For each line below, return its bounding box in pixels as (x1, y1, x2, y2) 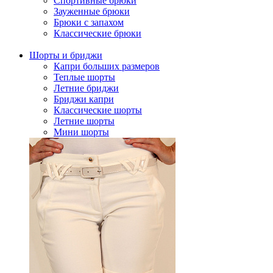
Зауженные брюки (54, 6, 130, 16)
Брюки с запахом (54, 17, 124, 27)
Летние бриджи (54, 83, 119, 93)
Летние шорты (54, 116, 115, 126)
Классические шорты (54, 105, 142, 115)
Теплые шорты (54, 72, 115, 82)
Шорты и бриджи (29, 50, 102, 60)
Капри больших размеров (54, 61, 160, 71)
